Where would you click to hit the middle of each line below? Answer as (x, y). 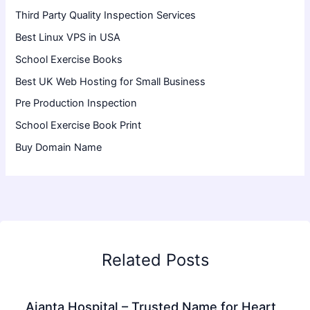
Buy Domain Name (59, 148)
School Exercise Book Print (79, 126)
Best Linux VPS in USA (68, 37)
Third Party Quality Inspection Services (106, 15)
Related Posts (155, 259)
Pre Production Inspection (76, 103)
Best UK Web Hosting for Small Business (111, 81)
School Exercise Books (69, 59)
